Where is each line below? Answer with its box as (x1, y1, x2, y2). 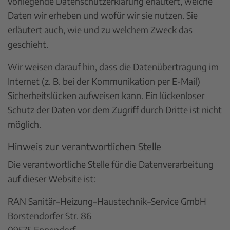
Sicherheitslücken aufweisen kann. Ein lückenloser (8, 89, 204, 101)
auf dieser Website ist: (8, 172, 95, 184)
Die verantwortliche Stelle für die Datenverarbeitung (8, 158, 214, 170)
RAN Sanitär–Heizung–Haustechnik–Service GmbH (8, 195, 206, 207)
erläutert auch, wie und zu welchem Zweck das (8, 24, 193, 35)
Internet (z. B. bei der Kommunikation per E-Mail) (8, 75, 200, 87)
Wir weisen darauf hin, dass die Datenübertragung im (8, 61, 219, 72)
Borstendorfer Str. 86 (8, 209, 91, 221)
